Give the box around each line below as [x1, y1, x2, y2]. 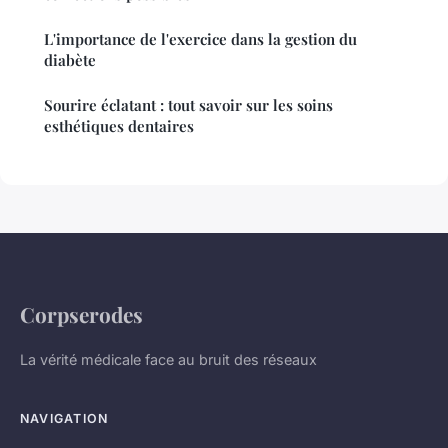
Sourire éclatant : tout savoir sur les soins [44, 95, 333, 116]
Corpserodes [20, 300, 143, 329]
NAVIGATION [20, 411, 109, 427]
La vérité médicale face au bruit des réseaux [20, 351, 317, 369]
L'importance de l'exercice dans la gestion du [44, 29, 357, 50]
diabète [44, 50, 96, 71]
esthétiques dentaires [44, 116, 194, 137]
